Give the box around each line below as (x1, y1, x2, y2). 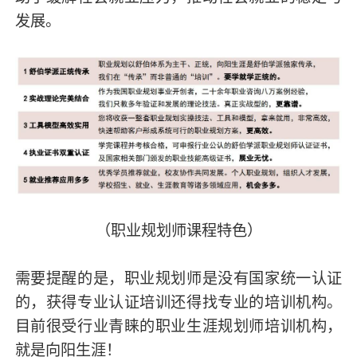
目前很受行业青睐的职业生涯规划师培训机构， (14, 316, 343, 336)
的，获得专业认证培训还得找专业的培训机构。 (14, 292, 343, 312)
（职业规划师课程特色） (95, 221, 262, 241)
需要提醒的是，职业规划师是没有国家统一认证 (14, 269, 343, 288)
